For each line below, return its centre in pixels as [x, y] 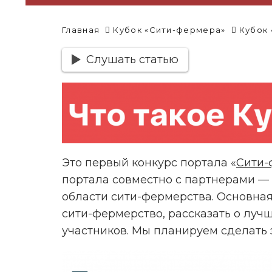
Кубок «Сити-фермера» [169, 30]
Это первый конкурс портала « [149, 163]
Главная [81, 30]
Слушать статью [132, 60]
